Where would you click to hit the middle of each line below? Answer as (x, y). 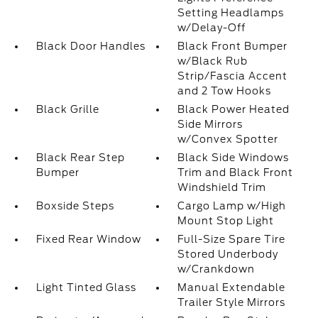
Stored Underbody (228, 254)
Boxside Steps (75, 206)
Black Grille (67, 109)
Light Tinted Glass (86, 287)
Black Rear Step (80, 158)
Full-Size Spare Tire (232, 239)
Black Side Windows (234, 158)
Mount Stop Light (226, 221)
